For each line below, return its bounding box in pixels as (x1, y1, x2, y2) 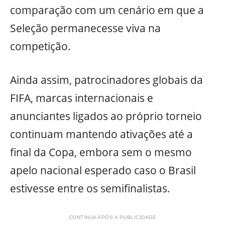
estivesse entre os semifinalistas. (10, 181, 170, 196)
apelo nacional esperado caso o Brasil (10, 163, 196, 178)
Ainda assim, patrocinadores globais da (10, 73, 203, 87)
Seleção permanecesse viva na (10, 21, 161, 35)
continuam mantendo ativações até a (10, 127, 193, 142)
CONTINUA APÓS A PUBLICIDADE (68, 214, 157, 220)
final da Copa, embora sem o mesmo (10, 145, 192, 160)
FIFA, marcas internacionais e (10, 91, 153, 105)
